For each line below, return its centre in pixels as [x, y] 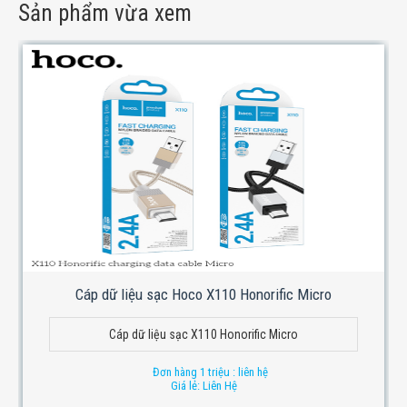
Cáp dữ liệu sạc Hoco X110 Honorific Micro [203, 294]
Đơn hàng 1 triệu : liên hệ [210, 372]
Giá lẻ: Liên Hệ [203, 385]
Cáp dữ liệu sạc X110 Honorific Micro [203, 334]
